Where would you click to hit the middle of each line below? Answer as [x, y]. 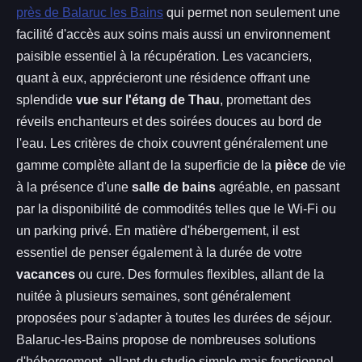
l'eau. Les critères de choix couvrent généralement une [172, 143]
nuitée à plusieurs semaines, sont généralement [153, 296]
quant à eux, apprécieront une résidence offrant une [163, 78]
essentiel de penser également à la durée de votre [159, 252]
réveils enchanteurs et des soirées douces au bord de [169, 121]
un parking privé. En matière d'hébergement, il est [158, 230]
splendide [46, 99]
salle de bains [174, 187]
